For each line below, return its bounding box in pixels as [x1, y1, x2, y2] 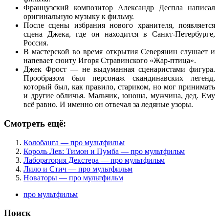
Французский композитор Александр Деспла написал [23, 3, 215, 12]
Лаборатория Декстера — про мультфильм [23, 155, 165, 164]
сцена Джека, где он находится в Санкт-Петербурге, [23, 30, 215, 39]
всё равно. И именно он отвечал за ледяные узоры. [23, 100, 193, 109]
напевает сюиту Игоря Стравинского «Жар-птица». [23, 56, 196, 65]
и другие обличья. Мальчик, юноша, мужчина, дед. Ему [23, 91, 215, 100]
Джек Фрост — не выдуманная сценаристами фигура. [23, 65, 215, 74]
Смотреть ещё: [4, 118, 66, 129]
